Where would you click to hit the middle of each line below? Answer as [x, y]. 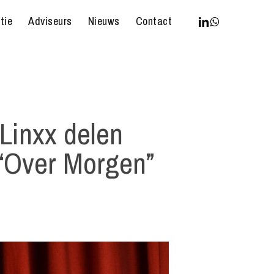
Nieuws [104, 21]
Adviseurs [50, 21]
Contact [154, 21]
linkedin [214, 20]
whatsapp [231, 20]
